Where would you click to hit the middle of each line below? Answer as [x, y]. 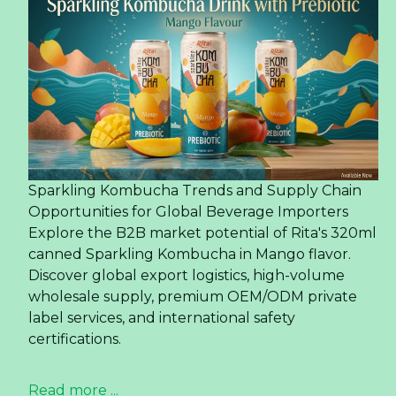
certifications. [75, 339]
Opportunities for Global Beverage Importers [188, 212]
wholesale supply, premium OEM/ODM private [193, 297]
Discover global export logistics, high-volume [187, 276]
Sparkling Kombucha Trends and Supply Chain [195, 191]
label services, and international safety [162, 318]
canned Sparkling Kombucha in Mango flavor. [190, 255]
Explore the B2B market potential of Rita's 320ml [202, 233]
